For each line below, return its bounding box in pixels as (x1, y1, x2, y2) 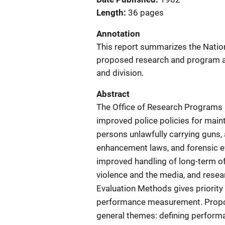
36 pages (128, 8, 164, 18)
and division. (96, 68, 144, 78)
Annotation (96, 29, 140, 39)
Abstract (96, 89, 130, 99)
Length (96, 8, 124, 18)
